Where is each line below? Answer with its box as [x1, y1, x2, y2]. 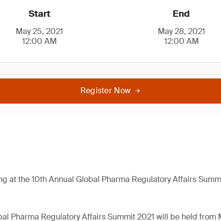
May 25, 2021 [16, 26, 64, 37]
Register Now [80, 85, 131, 96]
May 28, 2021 [157, 26, 205, 37]
